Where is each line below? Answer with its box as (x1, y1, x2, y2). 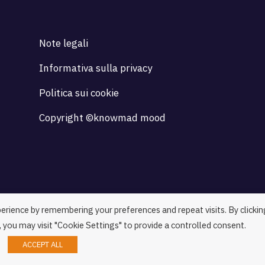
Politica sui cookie (38, 86, 119, 99)
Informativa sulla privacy (38, 62, 152, 75)
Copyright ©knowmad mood (38, 111, 166, 124)
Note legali (38, 37, 88, 50)
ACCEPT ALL (22, 240, 63, 250)
